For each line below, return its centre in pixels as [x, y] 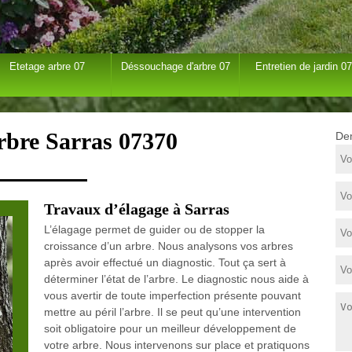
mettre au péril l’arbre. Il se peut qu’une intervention [172, 312]
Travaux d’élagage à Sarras [136, 209]
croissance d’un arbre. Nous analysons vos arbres [168, 246]
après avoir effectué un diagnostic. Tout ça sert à [165, 262]
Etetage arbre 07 [48, 66]
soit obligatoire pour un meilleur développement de [170, 328]
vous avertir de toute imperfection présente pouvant [172, 295]
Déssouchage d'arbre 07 [175, 66]
